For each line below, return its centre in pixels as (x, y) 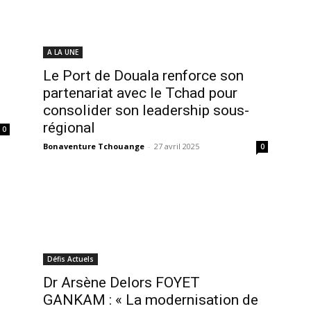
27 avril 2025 (177, 146)
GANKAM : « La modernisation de (151, 300)
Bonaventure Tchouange (94, 146)
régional (69, 127)
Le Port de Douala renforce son (143, 75)
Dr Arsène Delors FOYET (121, 282)
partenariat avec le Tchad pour (140, 93)
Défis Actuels (70, 259)
